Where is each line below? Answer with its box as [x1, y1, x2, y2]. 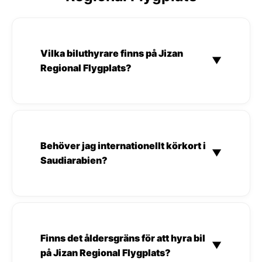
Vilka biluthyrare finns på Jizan [40, 47, 183, 59]
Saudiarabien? [40, 154, 108, 166]
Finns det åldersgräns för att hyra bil [40, 232, 205, 244]
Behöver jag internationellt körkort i [40, 139, 206, 151]
